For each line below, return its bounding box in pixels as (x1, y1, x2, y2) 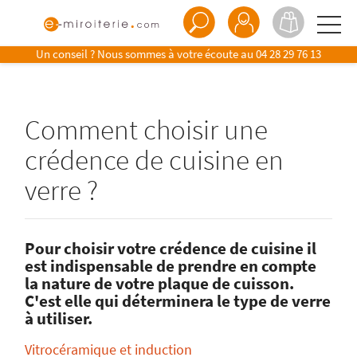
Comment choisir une (25, 112, 269, 147)
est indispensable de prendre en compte (25, 256, 317, 277)
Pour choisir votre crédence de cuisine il (25, 238, 317, 259)
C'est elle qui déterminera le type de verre (25, 291, 331, 312)
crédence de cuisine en (25, 142, 284, 178)
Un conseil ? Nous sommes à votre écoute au (36, 46, 256, 61)
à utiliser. (25, 308, 93, 329)
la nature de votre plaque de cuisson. (25, 273, 295, 294)
